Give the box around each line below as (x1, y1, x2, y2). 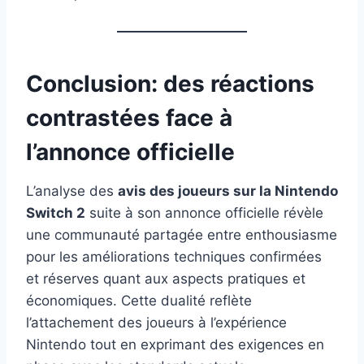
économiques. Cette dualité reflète (26, 292, 252, 309)
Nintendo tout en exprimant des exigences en (26, 336, 324, 353)
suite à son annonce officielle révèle (85, 204, 323, 221)
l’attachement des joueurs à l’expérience (26, 314, 287, 331)
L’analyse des (26, 182, 118, 199)
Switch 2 (26, 204, 85, 221)
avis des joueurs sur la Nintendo (118, 182, 338, 199)
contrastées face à (26, 103, 232, 132)
